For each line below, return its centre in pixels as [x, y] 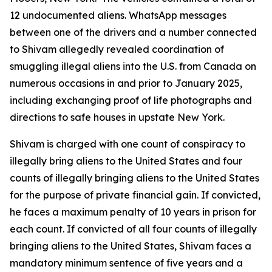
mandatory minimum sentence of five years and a [126, 263]
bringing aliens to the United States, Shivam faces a [131, 246]
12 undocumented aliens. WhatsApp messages [118, 15]
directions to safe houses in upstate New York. [117, 117]
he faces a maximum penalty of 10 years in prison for [133, 212]
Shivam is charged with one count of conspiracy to [127, 144]
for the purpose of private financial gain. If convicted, [135, 195]
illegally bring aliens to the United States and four [126, 161]
